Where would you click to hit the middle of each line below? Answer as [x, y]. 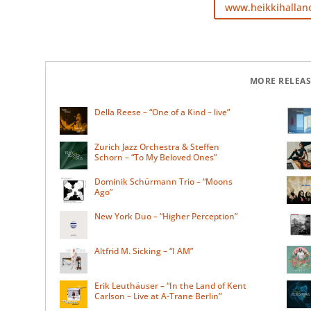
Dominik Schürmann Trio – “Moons [163, 181]
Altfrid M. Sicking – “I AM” [143, 251]
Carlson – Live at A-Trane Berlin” [158, 296]
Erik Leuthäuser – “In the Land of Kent [170, 285]
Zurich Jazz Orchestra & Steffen [157, 146]
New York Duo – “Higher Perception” [166, 216]
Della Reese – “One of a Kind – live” [162, 112]
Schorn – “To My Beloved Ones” [155, 157]
